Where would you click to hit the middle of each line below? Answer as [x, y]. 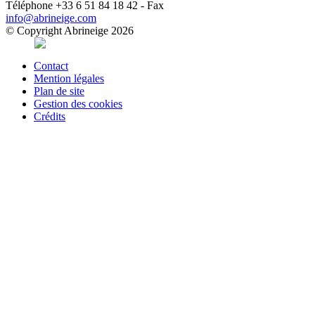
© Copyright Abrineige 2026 [70, 30]
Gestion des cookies [78, 103]
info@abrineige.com [51, 18]
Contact [51, 65]
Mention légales [69, 78]
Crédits [50, 116]
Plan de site [59, 91]
